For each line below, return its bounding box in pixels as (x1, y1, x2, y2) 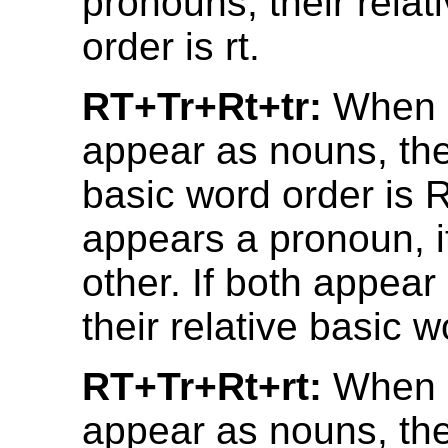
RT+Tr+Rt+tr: (82, 84, 323, 128)
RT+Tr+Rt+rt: (82, 364, 323, 408)
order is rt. (82, 24, 261, 68)
